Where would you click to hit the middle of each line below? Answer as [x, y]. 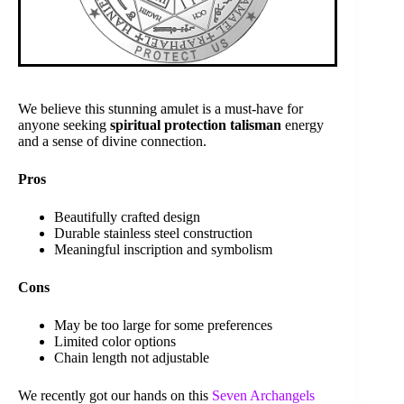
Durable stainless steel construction [153, 234]
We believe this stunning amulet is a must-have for [161, 109]
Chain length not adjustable [132, 358]
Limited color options [115, 342]
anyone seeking [64, 125]
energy [303, 125]
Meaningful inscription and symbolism [163, 250]
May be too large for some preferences [163, 326]
